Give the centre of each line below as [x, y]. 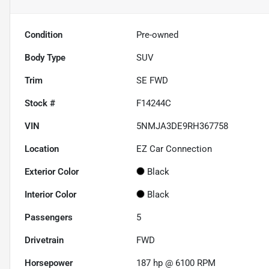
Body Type [45, 57]
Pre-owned [158, 35]
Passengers [49, 217]
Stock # [40, 103]
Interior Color [50, 194]
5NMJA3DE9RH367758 [183, 126]
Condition [44, 35]
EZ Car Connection [174, 149]
